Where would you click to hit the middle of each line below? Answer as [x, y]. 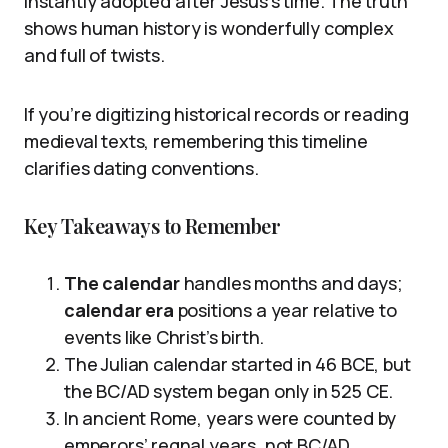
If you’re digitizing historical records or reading [217, 114]
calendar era [119, 310]
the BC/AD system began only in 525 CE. [229, 391]
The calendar [122, 283]
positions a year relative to [285, 310]
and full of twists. [94, 55]
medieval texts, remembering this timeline [196, 141]
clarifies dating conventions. [141, 168]
